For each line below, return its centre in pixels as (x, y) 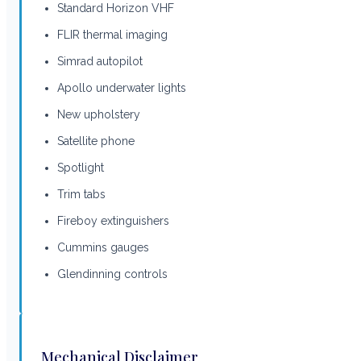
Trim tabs (81, 194)
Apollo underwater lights (122, 87)
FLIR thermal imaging (112, 34)
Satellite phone (96, 141)
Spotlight (81, 167)
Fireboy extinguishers (113, 220)
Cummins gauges (103, 247)
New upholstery (99, 114)
